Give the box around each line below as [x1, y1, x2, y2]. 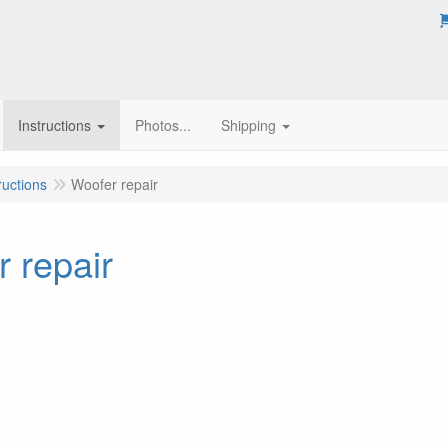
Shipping [221, 115, 276, 135]
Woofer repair [71, 174, 158, 194]
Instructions [18, 115, 91, 135]
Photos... [135, 115, 191, 135]
